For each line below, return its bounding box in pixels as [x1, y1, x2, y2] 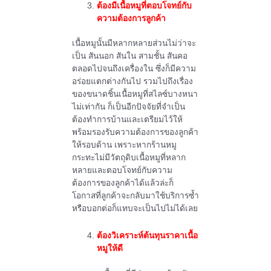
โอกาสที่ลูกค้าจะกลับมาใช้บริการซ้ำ [71, 191, 199, 201]
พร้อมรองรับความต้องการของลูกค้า [71, 128, 198, 137]
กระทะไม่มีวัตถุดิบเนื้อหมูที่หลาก [71, 153, 186, 163]
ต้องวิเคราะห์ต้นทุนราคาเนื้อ [96, 231, 198, 241]
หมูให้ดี [96, 244, 123, 253]
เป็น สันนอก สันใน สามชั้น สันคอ [71, 51, 188, 61]
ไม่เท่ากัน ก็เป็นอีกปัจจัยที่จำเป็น [71, 102, 185, 112]
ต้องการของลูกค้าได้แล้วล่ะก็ [71, 178, 174, 188]
